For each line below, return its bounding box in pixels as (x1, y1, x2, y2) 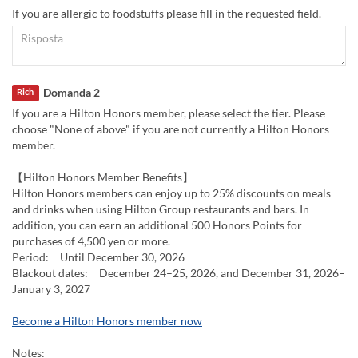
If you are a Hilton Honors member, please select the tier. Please (12, 105, 325, 120)
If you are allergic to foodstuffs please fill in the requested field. (12, 6, 321, 21)
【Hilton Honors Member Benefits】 (12, 169, 193, 184)
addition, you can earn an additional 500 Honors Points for (12, 217, 302, 232)
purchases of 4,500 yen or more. (12, 233, 170, 248)
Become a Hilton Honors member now (12, 313, 202, 328)
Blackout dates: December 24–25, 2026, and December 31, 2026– (12, 265, 345, 280)
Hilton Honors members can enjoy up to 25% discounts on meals (12, 185, 331, 200)
